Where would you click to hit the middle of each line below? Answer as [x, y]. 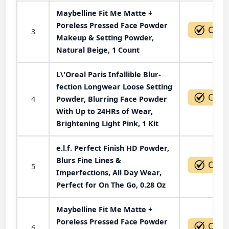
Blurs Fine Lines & [89, 160]
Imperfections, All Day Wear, [109, 172]
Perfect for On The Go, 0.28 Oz [111, 185]
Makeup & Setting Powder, [105, 37]
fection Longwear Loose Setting [114, 86]
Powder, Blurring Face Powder [112, 99]
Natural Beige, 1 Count [98, 50]
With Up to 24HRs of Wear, [105, 111]
